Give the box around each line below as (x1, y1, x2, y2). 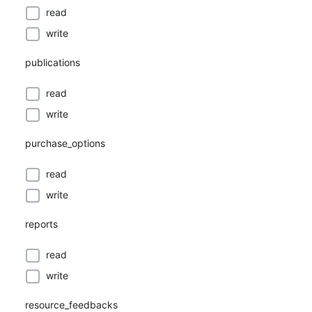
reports (25, 218, 58, 230)
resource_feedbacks (25, 299, 118, 311)
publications (25, 56, 80, 68)
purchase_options (25, 137, 105, 149)
